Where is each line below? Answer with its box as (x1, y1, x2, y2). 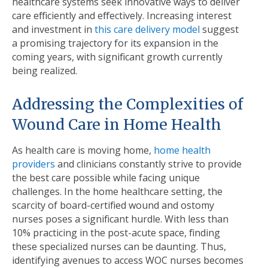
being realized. (12, 64, 77, 78)
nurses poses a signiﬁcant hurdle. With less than (12, 212, 229, 226)
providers (12, 157, 55, 170)
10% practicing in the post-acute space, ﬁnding (12, 226, 220, 239)
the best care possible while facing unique (12, 170, 200, 184)
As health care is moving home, (12, 143, 154, 157)
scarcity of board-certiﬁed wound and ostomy (12, 198, 214, 212)
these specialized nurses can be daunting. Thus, (12, 239, 226, 253)
